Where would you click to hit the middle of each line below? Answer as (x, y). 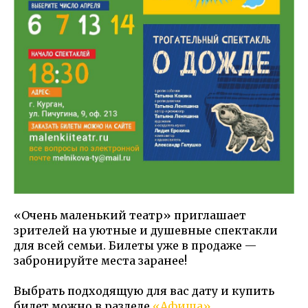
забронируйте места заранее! (100, 261)
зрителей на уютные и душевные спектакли (146, 231)
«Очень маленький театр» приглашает (130, 216)
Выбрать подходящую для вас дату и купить (144, 291)
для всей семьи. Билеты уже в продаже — (135, 246)
